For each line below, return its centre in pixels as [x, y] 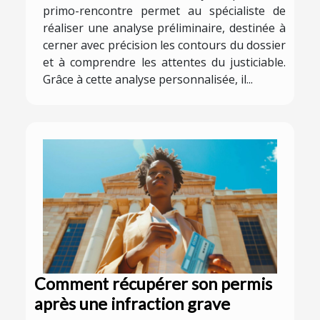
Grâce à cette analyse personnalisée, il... [148, 80]
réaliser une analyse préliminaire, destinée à [164, 28]
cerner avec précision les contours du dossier [164, 45]
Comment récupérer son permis [153, 283]
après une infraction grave [132, 303]
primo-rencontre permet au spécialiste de [164, 11]
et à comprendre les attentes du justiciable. [164, 62]
